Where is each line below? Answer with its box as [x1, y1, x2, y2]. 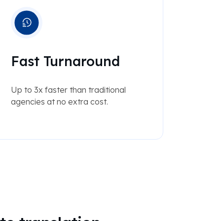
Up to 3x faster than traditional [10, 85, 126, 95]
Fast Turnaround [10, 53, 120, 70]
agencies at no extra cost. [10, 97, 108, 107]
